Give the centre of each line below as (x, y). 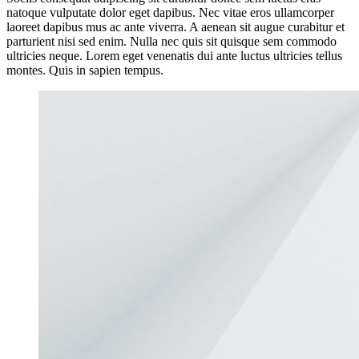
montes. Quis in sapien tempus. (85, 70)
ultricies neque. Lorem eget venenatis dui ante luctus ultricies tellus (174, 55)
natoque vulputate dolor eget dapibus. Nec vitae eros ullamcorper (170, 12)
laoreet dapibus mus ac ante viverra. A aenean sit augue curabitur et (175, 26)
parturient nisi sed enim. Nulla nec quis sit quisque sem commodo (171, 41)
